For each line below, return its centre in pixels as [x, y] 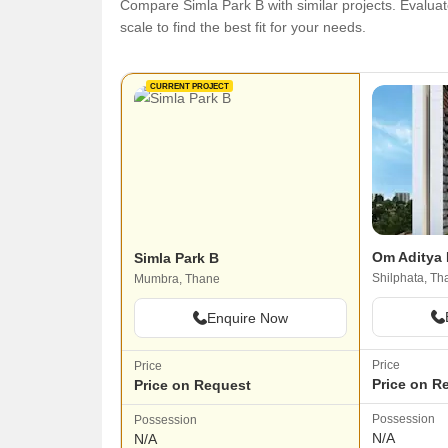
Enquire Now [247, 318]
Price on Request [192, 385]
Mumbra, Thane [177, 279]
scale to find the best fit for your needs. [243, 27]
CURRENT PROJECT [189, 86]
